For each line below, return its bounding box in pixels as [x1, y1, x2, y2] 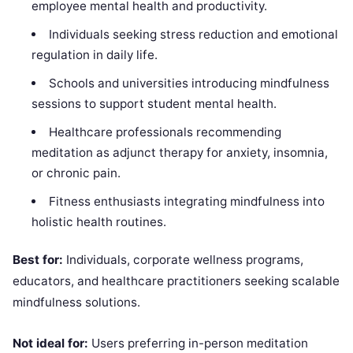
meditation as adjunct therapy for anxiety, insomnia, [32, 144, 329, 160]
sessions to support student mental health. [32, 95, 277, 111]
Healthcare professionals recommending [48, 124, 281, 139]
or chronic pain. [32, 165, 121, 180]
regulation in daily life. [32, 46, 158, 62]
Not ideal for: [13, 336, 88, 351]
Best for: [13, 252, 63, 268]
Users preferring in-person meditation [88, 336, 308, 351]
